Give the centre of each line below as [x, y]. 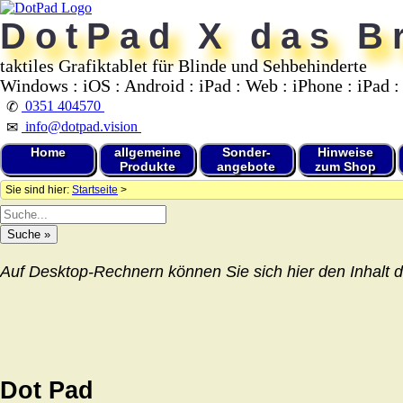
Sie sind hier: [39, 190]
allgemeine [147, 152]
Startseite [95, 190]
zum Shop [346, 166]
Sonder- [246, 152]
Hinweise [346, 152]
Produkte [147, 166]
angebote [246, 166]
